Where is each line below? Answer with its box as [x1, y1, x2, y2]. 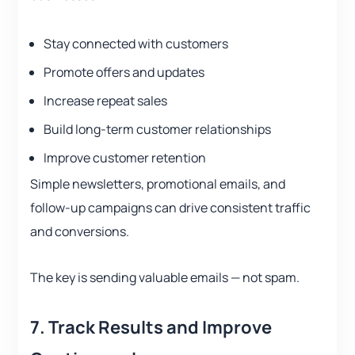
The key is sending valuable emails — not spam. [30, 269, 300, 287]
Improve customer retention [44, 149, 206, 167]
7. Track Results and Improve [30, 315, 272, 340]
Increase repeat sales [44, 92, 167, 110]
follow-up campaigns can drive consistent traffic [30, 199, 311, 217]
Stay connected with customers [44, 35, 228, 53]
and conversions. [30, 223, 129, 241]
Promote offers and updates [44, 63, 204, 82]
